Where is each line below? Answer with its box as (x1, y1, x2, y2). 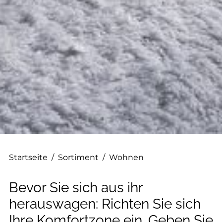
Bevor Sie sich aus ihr (9, 179, 143, 196)
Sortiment (58, 153, 99, 162)
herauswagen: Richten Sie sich (9, 196, 201, 212)
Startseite (9, 153, 48, 162)
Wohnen (109, 153, 144, 162)
